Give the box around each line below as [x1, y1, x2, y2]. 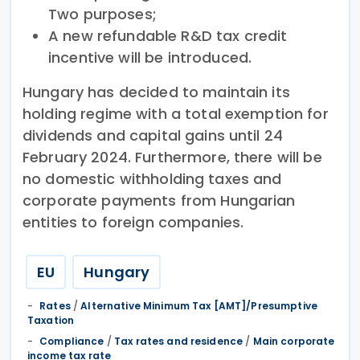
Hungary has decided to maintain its [22, 81, 290, 102]
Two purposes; [48, 3, 157, 24]
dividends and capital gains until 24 [22, 125, 284, 145]
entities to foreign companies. [22, 211, 244, 232]
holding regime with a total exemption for [22, 103, 329, 124]
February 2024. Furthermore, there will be [22, 146, 322, 167]
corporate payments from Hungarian [22, 190, 296, 211]
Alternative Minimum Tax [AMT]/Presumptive [80, 298, 318, 313]
